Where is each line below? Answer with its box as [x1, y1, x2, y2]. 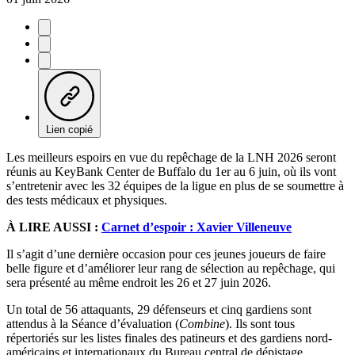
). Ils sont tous [225, 316, 295, 330]
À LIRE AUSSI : [6, 219, 101, 234]
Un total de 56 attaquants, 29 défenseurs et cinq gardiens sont [6, 302, 311, 316]
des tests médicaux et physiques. [6, 193, 167, 207]
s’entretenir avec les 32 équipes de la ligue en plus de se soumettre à [6, 178, 344, 193]
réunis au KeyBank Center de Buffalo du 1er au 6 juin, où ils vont [6, 164, 336, 178]
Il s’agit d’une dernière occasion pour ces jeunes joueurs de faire [6, 246, 326, 261]
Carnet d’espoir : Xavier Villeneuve [101, 219, 292, 234]
